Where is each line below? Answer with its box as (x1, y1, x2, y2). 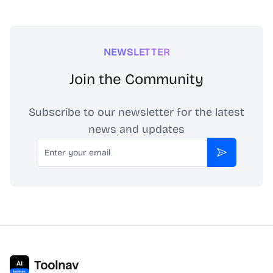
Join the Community (69, 71, 204, 88)
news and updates (88, 122, 185, 136)
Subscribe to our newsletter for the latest (29, 105, 244, 119)
